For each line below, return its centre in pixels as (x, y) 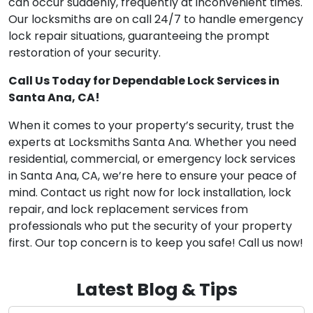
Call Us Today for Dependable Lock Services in (144, 81)
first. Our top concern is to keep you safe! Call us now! (156, 243)
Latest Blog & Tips (156, 290)
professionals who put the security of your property (150, 226)
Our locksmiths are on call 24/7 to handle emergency (156, 20)
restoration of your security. (85, 53)
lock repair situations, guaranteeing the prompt (139, 36)
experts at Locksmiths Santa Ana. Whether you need (152, 143)
